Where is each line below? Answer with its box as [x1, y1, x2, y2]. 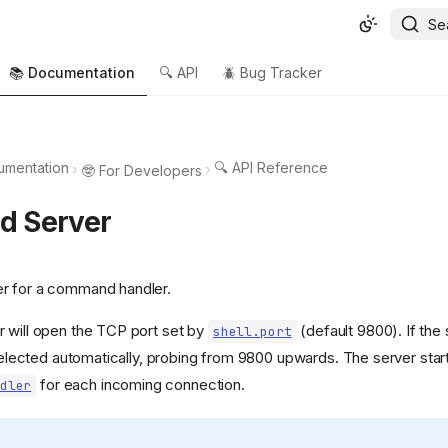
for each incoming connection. [36, 375, 245, 395]
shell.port [212, 323, 292, 341]
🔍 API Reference [214, 159, 328, 176]
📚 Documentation [9, 64, 135, 81]
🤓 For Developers [81, 161, 202, 179]
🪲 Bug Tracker [222, 64, 322, 81]
